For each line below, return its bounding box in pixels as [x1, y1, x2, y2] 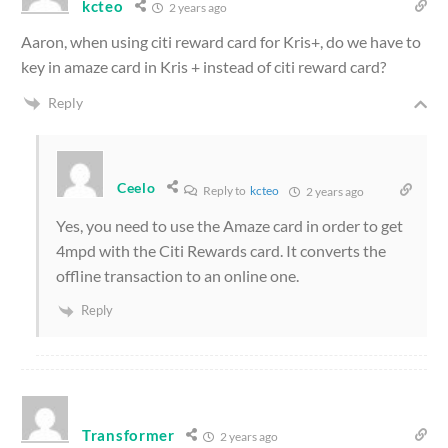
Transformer [82, 425, 175, 444]
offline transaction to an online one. [56, 266, 299, 286]
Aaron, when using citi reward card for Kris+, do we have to [21, 31, 421, 51]
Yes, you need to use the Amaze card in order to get [56, 216, 403, 236]
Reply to [200, 183, 250, 199]
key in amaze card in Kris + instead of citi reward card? [21, 56, 386, 76]
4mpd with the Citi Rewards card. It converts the [56, 241, 386, 261]
